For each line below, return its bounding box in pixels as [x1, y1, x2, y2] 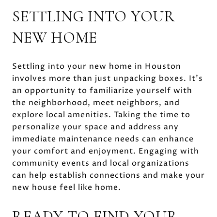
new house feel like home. [12, 182, 121, 193]
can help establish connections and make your [12, 170, 205, 181]
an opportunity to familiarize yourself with [12, 85, 192, 96]
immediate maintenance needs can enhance [12, 133, 194, 144]
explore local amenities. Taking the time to [12, 109, 190, 120]
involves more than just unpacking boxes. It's [12, 73, 203, 84]
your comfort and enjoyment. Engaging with [12, 145, 199, 156]
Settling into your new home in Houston [12, 61, 181, 72]
